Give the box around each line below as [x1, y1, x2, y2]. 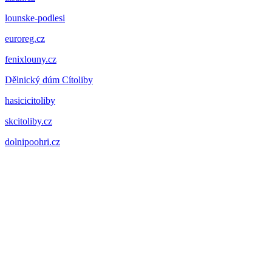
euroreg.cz [5, 33, 45, 44]
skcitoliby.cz [5, 115, 52, 126]
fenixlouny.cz [5, 53, 56, 64]
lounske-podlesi [5, 12, 65, 23]
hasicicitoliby [5, 95, 55, 106]
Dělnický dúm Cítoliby [5, 74, 93, 85]
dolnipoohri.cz [5, 136, 60, 147]
